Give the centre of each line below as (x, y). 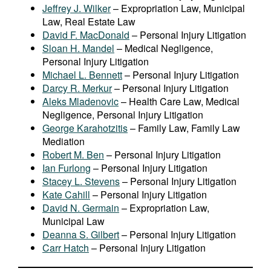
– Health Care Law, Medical (179, 102)
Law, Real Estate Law (89, 22)
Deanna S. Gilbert (81, 235)
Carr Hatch (66, 248)
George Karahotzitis (85, 128)
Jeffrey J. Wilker (77, 8)
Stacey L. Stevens (81, 181)
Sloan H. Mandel (78, 48)
